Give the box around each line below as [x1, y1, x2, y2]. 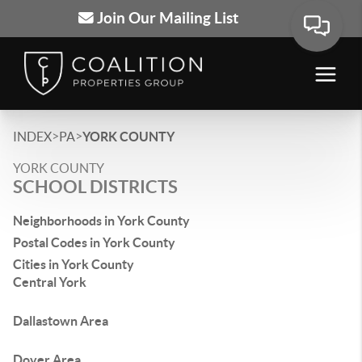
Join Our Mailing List [93, 10, 238, 27]
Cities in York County [13, 257, 134, 271]
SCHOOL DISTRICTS [13, 176, 178, 196]
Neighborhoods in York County [13, 213, 190, 228]
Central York [13, 275, 86, 289]
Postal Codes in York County [13, 235, 175, 250]
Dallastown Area [13, 314, 108, 328]
